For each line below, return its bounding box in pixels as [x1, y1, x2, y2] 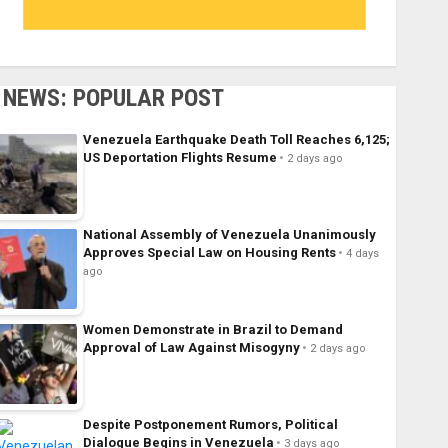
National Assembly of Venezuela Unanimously [82, 227, 376, 243]
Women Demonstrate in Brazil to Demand [82, 322, 343, 338]
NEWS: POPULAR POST [2, 84, 224, 113]
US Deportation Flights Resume [82, 150, 277, 166]
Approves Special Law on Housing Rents [82, 245, 336, 261]
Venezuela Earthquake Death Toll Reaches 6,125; [82, 132, 390, 148]
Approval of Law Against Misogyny [82, 340, 300, 356]
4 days [345, 247, 379, 261]
